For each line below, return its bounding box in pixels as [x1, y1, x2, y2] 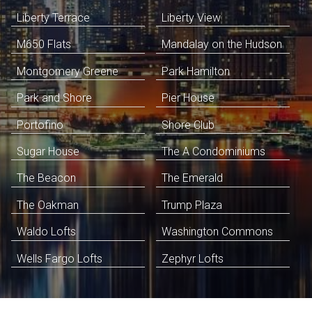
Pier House [162, 91, 214, 105]
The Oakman [17, 198, 79, 212]
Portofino [17, 118, 63, 132]
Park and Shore [17, 91, 92, 105]
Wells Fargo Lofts [17, 251, 102, 265]
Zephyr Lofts [162, 251, 224, 265]
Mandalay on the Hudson [162, 38, 282, 52]
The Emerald [162, 171, 223, 185]
